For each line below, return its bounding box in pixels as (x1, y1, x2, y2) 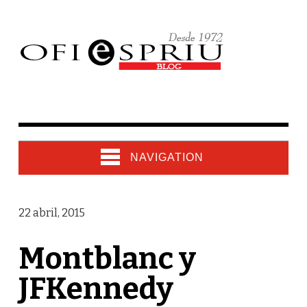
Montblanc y (18, 241, 196, 277)
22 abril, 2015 (18, 206, 85, 219)
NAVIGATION (130, 151, 204, 163)
